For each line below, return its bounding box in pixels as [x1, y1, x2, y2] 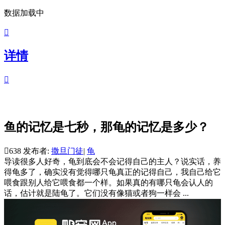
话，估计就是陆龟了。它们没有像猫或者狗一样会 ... [4, 188, 189, 197]
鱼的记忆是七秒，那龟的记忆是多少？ [4, 120, 209, 134]
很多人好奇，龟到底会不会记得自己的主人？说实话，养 [20, 157, 221, 166]
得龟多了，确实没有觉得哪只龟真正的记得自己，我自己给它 [4, 167, 221, 176]
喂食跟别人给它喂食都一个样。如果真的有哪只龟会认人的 [4, 178, 213, 187]
